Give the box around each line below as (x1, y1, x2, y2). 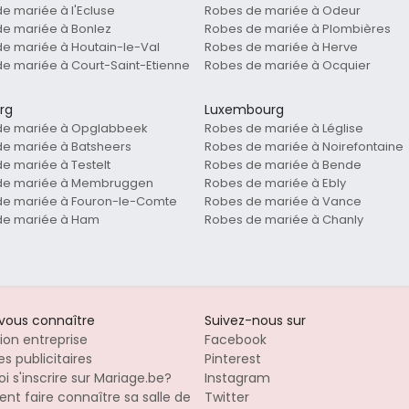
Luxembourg (204, 100, 284, 120)
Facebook (204, 330, 267, 350)
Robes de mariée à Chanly (204, 211, 363, 229)
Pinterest (204, 350, 261, 369)
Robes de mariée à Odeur (204, 2, 361, 20)
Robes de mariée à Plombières (204, 20, 391, 38)
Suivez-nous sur (204, 311, 306, 330)
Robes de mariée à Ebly (204, 174, 346, 193)
